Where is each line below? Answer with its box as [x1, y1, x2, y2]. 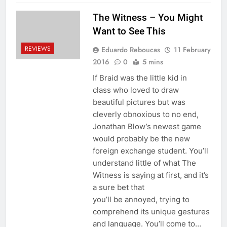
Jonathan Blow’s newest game [92, 121, 201, 131]
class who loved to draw [92, 85, 179, 95]
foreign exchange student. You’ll [92, 145, 208, 156]
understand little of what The [92, 158, 196, 168]
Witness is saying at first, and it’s [92, 170, 209, 180]
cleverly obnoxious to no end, [92, 109, 199, 119]
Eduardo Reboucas [101, 44, 160, 55]
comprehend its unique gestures [92, 206, 210, 216]
